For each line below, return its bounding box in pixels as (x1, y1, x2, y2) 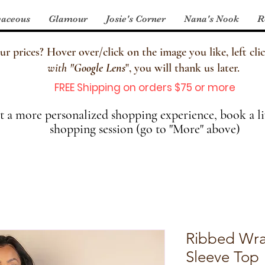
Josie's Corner (106, 14, 166, 24)
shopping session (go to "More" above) (50, 121, 240, 137)
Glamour (49, 14, 88, 24)
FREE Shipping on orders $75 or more (54, 80, 235, 95)
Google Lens (73, 60, 125, 75)
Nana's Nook (184, 14, 239, 24)
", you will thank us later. (125, 60, 243, 75)
